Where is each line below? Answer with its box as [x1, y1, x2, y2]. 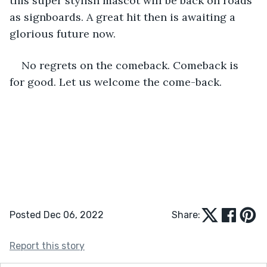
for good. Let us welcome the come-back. [10, 74, 222, 89]
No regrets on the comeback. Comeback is [21, 58, 241, 72]
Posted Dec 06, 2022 [10, 209, 104, 221]
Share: [172, 209, 200, 221]
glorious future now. [10, 26, 119, 41]
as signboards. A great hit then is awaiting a [10, 10, 238, 24]
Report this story [10, 240, 85, 252]
